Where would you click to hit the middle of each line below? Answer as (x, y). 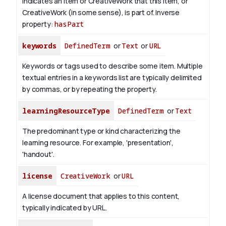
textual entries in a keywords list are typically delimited (112, 78)
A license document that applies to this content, (101, 196)
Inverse (168, 13)
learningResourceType (66, 111)
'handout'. (38, 154)
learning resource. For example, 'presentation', (98, 143)
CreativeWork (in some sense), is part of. (89, 13)
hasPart (69, 24)
